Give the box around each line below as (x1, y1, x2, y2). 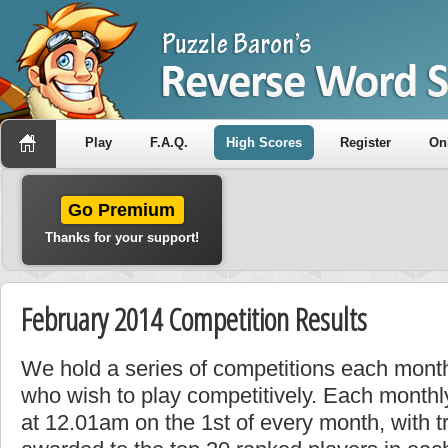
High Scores (226, 135, 302, 150)
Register (340, 135, 391, 150)
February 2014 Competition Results (21, 298, 367, 340)
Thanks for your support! (45, 230, 199, 245)
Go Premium (68, 200, 176, 220)
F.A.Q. (150, 135, 188, 150)
